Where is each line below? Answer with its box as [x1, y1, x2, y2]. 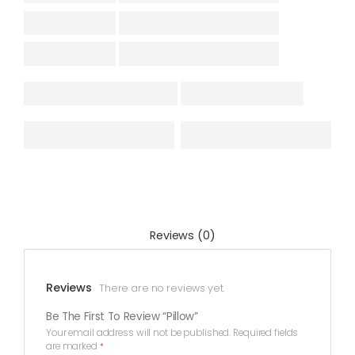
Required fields [233, 326, 299, 340]
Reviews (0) [150, 227, 216, 244]
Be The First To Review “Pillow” [46, 309, 198, 325]
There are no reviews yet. [99, 281, 225, 295]
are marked [46, 340, 100, 353]
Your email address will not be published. [46, 326, 231, 340]
